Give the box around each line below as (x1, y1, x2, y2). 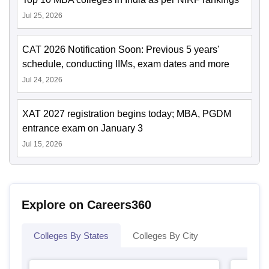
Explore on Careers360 (22, 198, 151, 212)
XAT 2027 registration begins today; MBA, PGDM (22, 109, 231, 119)
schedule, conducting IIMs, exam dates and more (22, 59, 229, 70)
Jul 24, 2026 (22, 76, 62, 85)
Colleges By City (133, 231, 198, 241)
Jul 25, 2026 (22, 11, 62, 20)
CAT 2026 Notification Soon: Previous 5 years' (22, 44, 219, 55)
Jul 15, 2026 (22, 140, 62, 149)
